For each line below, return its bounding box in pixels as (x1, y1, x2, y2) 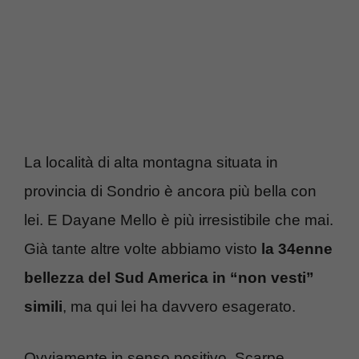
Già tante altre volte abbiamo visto (24, 240, 261, 257)
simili (24, 297, 63, 315)
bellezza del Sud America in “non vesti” (24, 268, 314, 286)
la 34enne (261, 240, 333, 257)
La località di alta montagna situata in (24, 153, 278, 171)
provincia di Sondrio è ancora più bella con (24, 182, 317, 200)
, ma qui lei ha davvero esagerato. (63, 297, 296, 315)
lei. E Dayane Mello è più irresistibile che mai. (24, 211, 333, 228)
